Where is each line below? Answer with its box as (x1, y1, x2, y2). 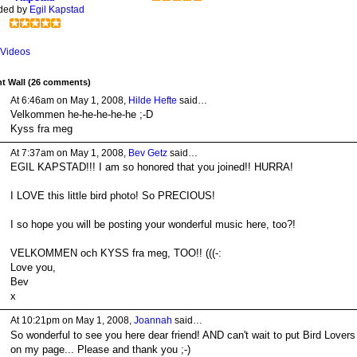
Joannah (133, 315, 172, 327)
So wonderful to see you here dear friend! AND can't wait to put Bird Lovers (10, 328, 355, 341)
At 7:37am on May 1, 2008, (10, 147, 128, 159)
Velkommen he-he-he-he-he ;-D (10, 108, 153, 121)
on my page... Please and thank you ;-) (10, 343, 190, 355)
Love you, (10, 261, 56, 274)
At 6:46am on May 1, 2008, (10, 94, 128, 106)
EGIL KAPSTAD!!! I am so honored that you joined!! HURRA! (10, 161, 293, 174)
